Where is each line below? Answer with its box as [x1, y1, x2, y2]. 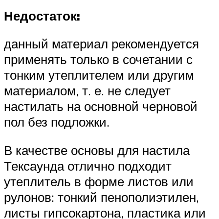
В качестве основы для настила [4, 142, 190, 158]
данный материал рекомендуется [4, 36, 199, 52]
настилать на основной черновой [4, 98, 197, 114]
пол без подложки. [4, 114, 109, 130]
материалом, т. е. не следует [4, 83, 171, 99]
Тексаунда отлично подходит [4, 158, 172, 174]
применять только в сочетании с [4, 51, 193, 67]
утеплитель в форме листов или [4, 174, 194, 189]
